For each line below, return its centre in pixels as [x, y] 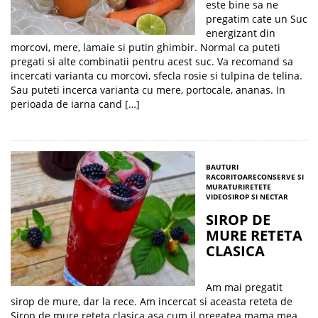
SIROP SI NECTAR [258, 197]
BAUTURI [222, 167]
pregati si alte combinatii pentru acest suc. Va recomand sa [152, 61]
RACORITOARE [231, 177]
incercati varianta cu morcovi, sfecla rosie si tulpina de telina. [157, 76]
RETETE [258, 187]
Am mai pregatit [244, 287]
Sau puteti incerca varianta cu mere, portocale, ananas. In [148, 90]
